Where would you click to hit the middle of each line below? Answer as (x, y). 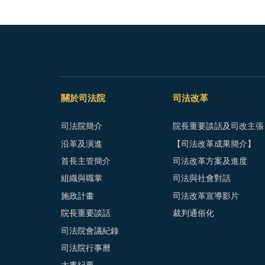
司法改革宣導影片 (206, 196)
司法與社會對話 (201, 179)
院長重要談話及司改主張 (218, 127)
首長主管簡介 (86, 162)
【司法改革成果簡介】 (214, 144)
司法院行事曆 (86, 248)
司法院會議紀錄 (90, 231)
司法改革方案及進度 (210, 162)
